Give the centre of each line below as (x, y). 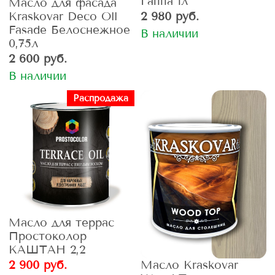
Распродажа (101, 98)
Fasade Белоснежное (69, 29)
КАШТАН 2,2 (47, 250)
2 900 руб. (38, 265)
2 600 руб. (38, 58)
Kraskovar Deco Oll (63, 16)
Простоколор (48, 236)
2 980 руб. (169, 17)
